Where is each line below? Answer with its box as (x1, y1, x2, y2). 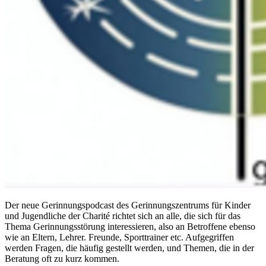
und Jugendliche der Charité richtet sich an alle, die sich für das (5, 210, 240, 221)
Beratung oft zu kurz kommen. (5, 253, 119, 264)
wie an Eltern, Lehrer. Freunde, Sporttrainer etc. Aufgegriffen (5, 232, 234, 242)
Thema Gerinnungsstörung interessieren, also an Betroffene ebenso (5, 221, 255, 232)
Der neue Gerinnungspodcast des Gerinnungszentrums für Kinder (5, 199, 251, 210)
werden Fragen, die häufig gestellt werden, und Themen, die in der (5, 242, 254, 253)
